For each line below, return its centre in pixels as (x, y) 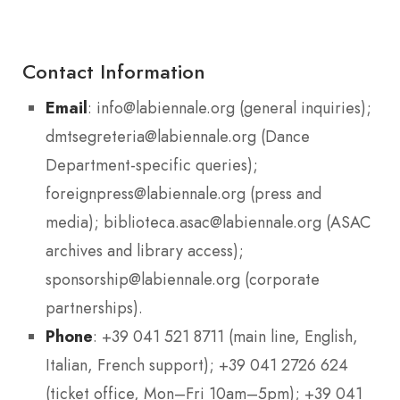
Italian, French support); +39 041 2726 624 (197, 365)
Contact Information (114, 71)
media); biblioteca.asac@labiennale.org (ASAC (208, 222)
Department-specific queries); (152, 165)
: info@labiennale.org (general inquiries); (229, 108)
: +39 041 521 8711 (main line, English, (225, 336)
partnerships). (94, 308)
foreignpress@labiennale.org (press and (183, 193)
